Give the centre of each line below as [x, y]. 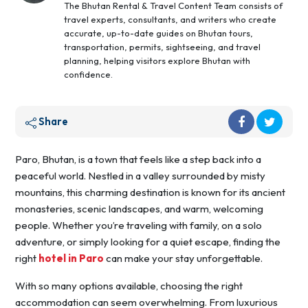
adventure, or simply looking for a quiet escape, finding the [148, 242]
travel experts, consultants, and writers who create [170, 20]
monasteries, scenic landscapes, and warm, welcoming [139, 209]
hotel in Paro [71, 258]
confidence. [89, 75]
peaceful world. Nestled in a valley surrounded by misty [140, 176]
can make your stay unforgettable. [183, 258]
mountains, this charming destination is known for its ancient [150, 192]
